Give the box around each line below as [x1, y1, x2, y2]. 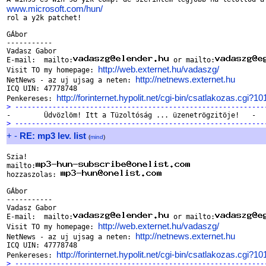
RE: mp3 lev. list [20, 131, 86, 141]
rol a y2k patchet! [7, 14, 81, 22]
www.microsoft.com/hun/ [7, 4, 103, 14]
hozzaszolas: [7, 170, 61, 179]
